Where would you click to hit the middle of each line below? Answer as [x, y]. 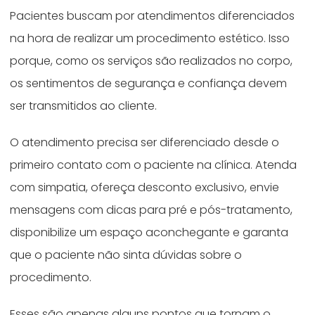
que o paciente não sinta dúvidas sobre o [126, 255]
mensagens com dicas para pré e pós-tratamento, [152, 210]
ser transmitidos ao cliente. [84, 106]
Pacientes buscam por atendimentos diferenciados [153, 16]
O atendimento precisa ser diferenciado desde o [145, 143]
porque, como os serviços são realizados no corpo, [152, 61]
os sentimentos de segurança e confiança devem [149, 84]
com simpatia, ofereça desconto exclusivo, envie [145, 188]
